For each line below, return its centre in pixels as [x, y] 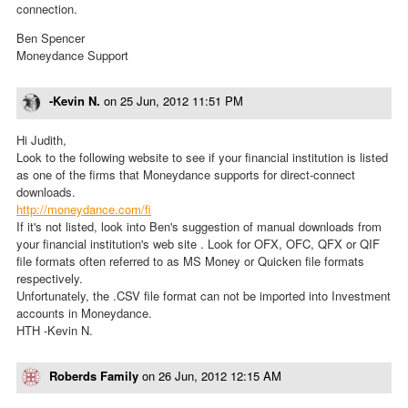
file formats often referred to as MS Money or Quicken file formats [190, 260]
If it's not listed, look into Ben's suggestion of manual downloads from [199, 226]
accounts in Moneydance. [84, 312]
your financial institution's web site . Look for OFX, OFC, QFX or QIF [198, 243]
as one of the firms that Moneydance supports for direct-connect [186, 174]
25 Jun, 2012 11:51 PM [182, 101]
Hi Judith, [41, 139]
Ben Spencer [51, 38]
